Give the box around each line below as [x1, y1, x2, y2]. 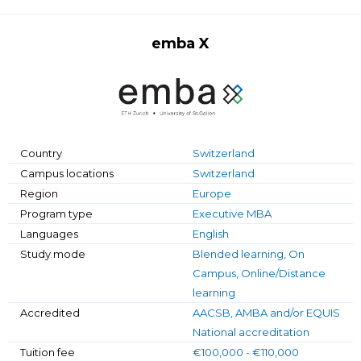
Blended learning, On [193, 247, 305, 261]
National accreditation [193, 326, 309, 339]
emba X [151, 35, 210, 52]
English [193, 227, 229, 241]
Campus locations [20, 167, 114, 180]
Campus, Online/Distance [193, 267, 326, 280]
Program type [20, 207, 93, 221]
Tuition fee [20, 346, 75, 359]
